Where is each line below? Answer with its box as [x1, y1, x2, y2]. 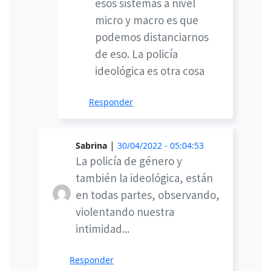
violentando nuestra [76, 204, 174, 220]
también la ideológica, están [76, 171, 213, 186]
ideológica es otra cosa [95, 64, 204, 79]
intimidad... [76, 221, 129, 237]
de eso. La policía [95, 47, 178, 62]
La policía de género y [76, 154, 182, 169]
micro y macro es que [95, 13, 198, 28]
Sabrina [76, 140, 107, 152]
